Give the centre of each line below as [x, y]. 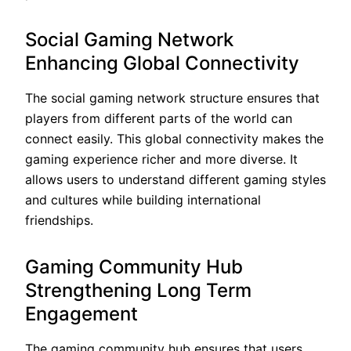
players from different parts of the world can [159, 118]
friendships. [59, 220]
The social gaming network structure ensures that [172, 98]
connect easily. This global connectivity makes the [174, 138]
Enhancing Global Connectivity [162, 63]
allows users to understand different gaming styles [175, 179]
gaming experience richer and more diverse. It [161, 159]
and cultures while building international [143, 199]
